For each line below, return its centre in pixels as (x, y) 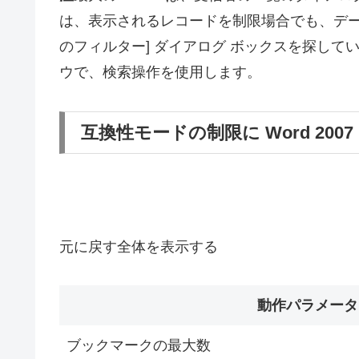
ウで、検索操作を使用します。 (160, 73)
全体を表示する (167, 246)
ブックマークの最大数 (139, 346)
